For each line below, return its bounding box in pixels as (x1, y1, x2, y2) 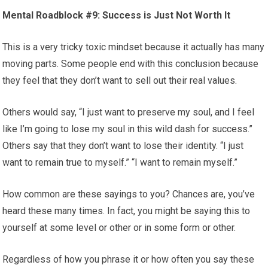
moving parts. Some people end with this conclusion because (2, 58, 259, 70)
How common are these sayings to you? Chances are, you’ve (2, 188, 255, 200)
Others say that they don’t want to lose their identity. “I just (2, 140, 244, 152)
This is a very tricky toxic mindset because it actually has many (2, 41, 265, 53)
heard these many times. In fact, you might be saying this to (2, 205, 251, 217)
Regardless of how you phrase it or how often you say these (2, 254, 255, 266)
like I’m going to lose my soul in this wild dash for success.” (2, 123, 253, 135)
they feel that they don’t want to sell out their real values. (2, 75, 237, 87)
